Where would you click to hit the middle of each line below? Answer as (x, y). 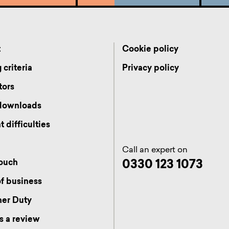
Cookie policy (150, 50)
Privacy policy (150, 68)
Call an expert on (155, 150)
